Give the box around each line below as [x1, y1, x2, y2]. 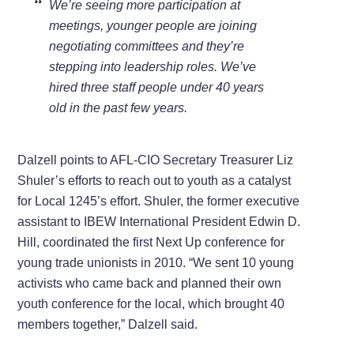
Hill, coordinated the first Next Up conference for [17, 235, 285, 249]
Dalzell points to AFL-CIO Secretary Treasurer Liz [17, 153, 294, 167]
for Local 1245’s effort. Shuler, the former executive [17, 194, 300, 208]
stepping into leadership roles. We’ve [49, 59, 257, 73]
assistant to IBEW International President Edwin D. [17, 214, 301, 228]
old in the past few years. [49, 100, 188, 115]
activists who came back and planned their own [17, 276, 282, 290]
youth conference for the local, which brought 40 [17, 296, 285, 311]
